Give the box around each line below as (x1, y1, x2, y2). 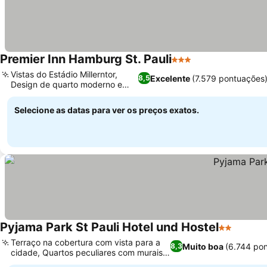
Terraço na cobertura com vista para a (11, 237, 160, 247)
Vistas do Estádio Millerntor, (11, 69, 117, 79)
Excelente (150, 73, 190, 83)
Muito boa (182, 241, 223, 252)
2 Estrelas (218, 228, 263, 240)
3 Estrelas (171, 60, 216, 72)
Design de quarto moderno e (11, 79, 122, 89)
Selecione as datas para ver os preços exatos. (14, 105, 199, 115)
